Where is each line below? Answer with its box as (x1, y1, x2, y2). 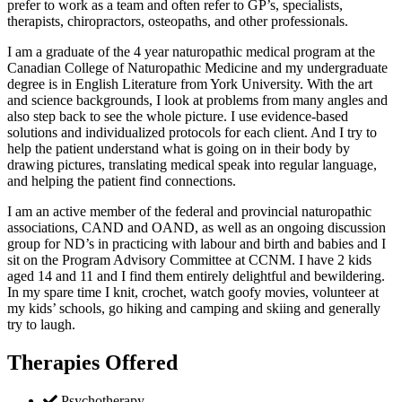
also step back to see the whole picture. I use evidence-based (7, 109, 348, 125)
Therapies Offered (7, 351, 178, 375)
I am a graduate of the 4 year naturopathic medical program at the (7, 44, 375, 60)
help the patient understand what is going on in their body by (7, 141, 350, 157)
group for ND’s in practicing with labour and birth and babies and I (7, 236, 386, 252)
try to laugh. (7, 317, 75, 333)
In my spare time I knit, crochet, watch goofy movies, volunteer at (7, 284, 379, 301)
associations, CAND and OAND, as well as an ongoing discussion (7, 220, 386, 236)
